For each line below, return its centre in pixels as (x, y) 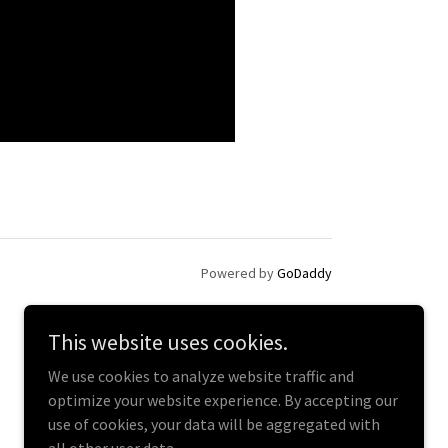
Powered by (239, 273)
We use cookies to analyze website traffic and (201, 376)
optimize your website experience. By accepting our (223, 400)
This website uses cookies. (168, 342)
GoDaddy (304, 273)
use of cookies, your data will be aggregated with (214, 424)
